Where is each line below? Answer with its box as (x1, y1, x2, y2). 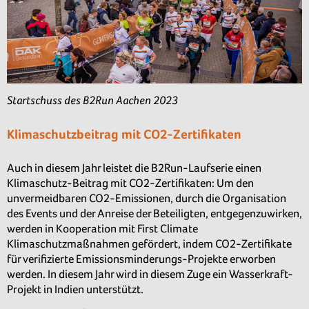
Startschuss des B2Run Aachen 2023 (7, 92, 178, 107)
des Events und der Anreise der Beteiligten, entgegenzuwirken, (7, 206, 302, 220)
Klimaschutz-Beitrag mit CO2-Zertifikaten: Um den (7, 176, 254, 190)
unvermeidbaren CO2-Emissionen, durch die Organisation (7, 191, 286, 205)
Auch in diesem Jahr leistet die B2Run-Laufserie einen (7, 161, 261, 175)
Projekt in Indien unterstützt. (7, 282, 143, 296)
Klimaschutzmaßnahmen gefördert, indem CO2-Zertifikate (7, 237, 292, 250)
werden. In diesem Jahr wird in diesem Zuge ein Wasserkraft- (7, 267, 293, 281)
